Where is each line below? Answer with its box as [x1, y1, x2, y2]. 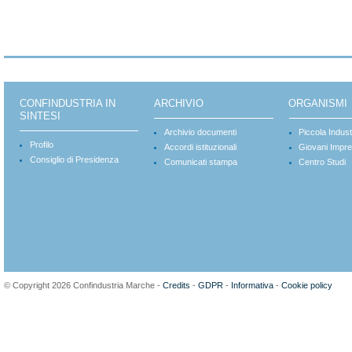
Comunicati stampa [164, 157, 238, 167]
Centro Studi [299, 157, 346, 167]
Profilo [30, 140, 53, 149]
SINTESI [20, 110, 60, 122]
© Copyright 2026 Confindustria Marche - [4, 280, 163, 290]
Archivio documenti [164, 127, 237, 137]
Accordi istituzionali [164, 142, 237, 152]
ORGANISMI [288, 97, 348, 109]
